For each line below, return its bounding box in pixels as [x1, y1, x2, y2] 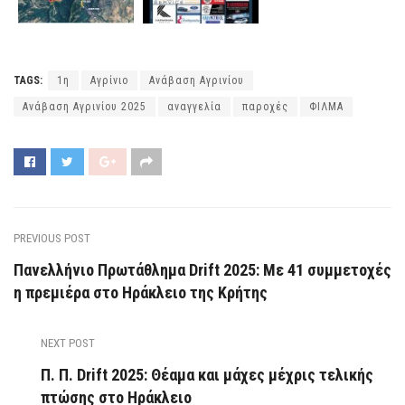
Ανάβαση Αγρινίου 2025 [23, 100, 146, 114]
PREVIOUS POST [14, 231, 90, 246]
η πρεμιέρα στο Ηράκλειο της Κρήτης [14, 283, 268, 303]
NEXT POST [41, 336, 95, 351]
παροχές [242, 100, 288, 114]
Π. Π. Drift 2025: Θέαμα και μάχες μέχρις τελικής [41, 365, 373, 385]
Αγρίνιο [90, 74, 128, 88]
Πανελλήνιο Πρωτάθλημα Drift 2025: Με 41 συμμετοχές [14, 260, 391, 280]
